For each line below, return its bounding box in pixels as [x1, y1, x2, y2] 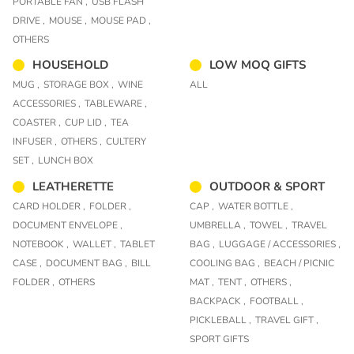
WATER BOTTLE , [218, 199, 293, 213]
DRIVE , [13, 13, 45, 27]
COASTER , [13, 116, 61, 130]
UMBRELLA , [190, 218, 246, 232]
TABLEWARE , [85, 97, 147, 111]
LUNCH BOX [38, 154, 93, 168]
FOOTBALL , [250, 294, 303, 307]
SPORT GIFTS [190, 332, 249, 345]
